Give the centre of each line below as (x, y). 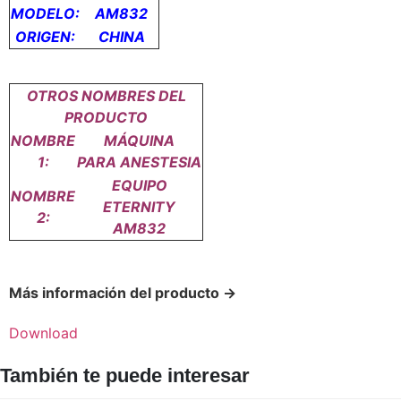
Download (43, 333)
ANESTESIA (161, 162)
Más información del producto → (123, 292)
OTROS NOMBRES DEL (106, 96)
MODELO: (47, 13)
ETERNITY (139, 207)
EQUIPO (139, 186)
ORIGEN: (47, 36)
